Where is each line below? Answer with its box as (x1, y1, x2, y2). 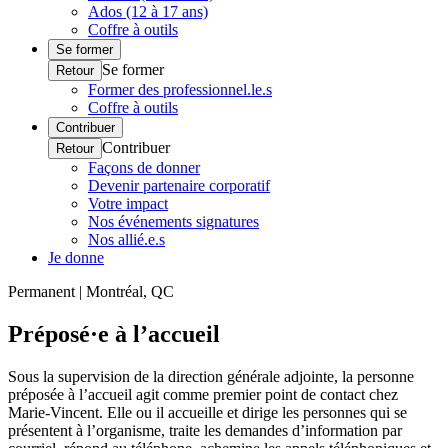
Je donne (48, 249, 104, 266)
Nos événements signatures (88, 213, 259, 230)
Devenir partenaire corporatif (88, 177, 270, 194)
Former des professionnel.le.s (88, 81, 272, 98)
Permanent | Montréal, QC (8, 283, 174, 300)
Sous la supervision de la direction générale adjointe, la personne (8, 367, 414, 385)
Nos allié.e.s (88, 231, 165, 248)
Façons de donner (88, 159, 200, 176)
